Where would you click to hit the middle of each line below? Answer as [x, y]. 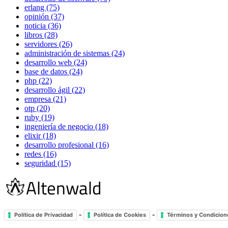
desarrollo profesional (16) [67, 145]
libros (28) [41, 35]
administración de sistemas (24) [75, 53]
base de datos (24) [53, 72]
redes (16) [40, 154]
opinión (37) [44, 17]
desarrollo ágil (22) [55, 90]
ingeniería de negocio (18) [66, 127]
